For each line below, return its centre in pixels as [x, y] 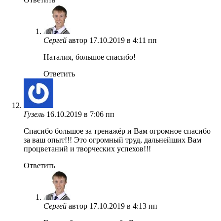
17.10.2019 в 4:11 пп [123, 40]
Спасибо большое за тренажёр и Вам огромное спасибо [117, 131]
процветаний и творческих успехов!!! [87, 148]
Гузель [34, 114]
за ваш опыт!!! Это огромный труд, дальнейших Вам [112, 140]
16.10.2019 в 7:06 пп [80, 114]
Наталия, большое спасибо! [90, 57]
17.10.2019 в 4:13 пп [123, 206]
